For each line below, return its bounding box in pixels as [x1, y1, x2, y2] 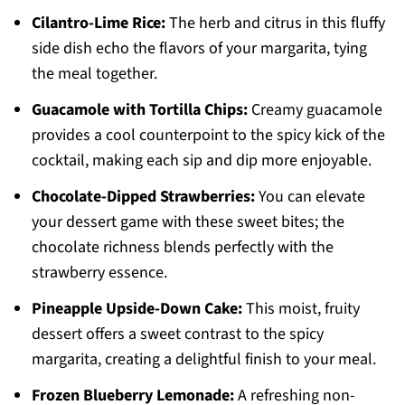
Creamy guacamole [247, 99, 382, 122]
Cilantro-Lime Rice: [31, 12, 165, 35]
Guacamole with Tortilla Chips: [31, 99, 248, 122]
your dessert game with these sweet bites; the [31, 211, 344, 234]
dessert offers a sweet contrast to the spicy [31, 323, 324, 346]
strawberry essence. [31, 261, 167, 285]
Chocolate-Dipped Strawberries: [31, 185, 255, 209]
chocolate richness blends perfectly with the [31, 236, 334, 259]
